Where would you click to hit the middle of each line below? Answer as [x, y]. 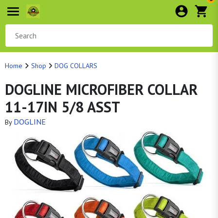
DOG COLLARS [76, 66]
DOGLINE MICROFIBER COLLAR [101, 89]
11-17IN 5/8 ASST [63, 107]
